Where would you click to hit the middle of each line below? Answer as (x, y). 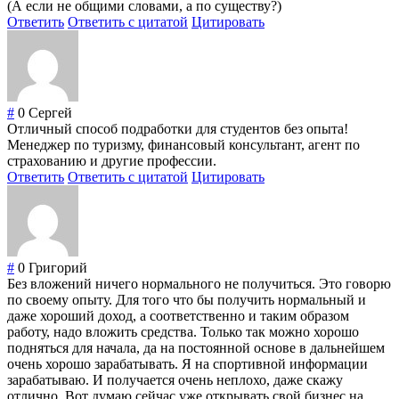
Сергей (50, 113)
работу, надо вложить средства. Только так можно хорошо (183, 332)
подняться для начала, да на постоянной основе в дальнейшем (196, 348)
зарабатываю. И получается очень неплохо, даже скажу (175, 380)
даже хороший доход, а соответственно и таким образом (178, 316)
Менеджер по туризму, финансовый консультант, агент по (183, 145)
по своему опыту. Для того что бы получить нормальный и (187, 300)
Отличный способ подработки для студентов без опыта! (178, 129)
